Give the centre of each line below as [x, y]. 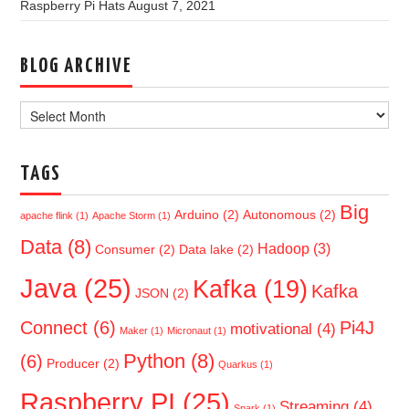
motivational [272, 328]
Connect [54, 327]
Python [155, 361]
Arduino [197, 215]
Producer [73, 363]
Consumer [126, 249]
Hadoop [284, 248]
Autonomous [280, 215]
